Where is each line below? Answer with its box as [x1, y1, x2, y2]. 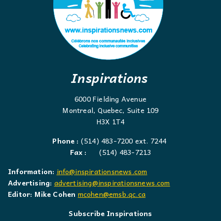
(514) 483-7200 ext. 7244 [80, 135, 169, 147]
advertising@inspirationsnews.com [54, 177, 170, 189]
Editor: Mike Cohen [8, 188, 76, 200]
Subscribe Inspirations [69, 207, 152, 220]
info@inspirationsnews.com [56, 165, 147, 178]
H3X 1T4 [96, 115, 125, 128]
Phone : [52, 135, 81, 147]
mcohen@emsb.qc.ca [77, 188, 146, 200]
